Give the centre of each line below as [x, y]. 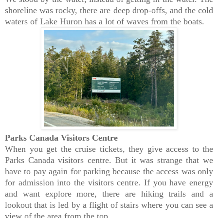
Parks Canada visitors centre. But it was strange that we [109, 160]
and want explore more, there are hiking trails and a [109, 194]
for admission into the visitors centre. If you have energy [109, 183]
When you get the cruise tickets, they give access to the [109, 149]
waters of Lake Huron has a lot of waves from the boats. [105, 22]
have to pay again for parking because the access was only [109, 172]
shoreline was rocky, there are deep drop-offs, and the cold [109, 10]
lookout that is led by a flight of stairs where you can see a [109, 205]
